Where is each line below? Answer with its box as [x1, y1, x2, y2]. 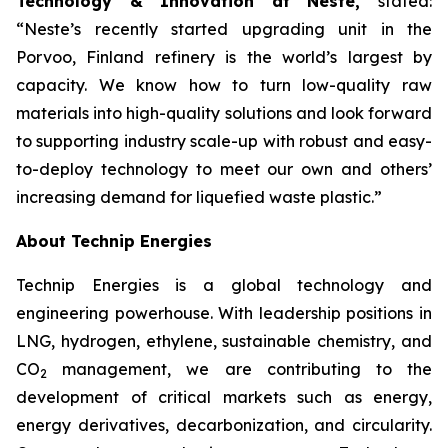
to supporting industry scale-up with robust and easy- [16, 131, 432, 151]
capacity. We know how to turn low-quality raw [16, 75, 432, 95]
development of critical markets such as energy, [16, 387, 432, 407]
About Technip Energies [16, 231, 212, 251]
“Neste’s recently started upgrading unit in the [16, 19, 432, 39]
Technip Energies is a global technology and [16, 275, 432, 295]
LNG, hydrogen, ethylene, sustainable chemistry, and [16, 331, 432, 351]
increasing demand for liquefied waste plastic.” [16, 187, 382, 207]
